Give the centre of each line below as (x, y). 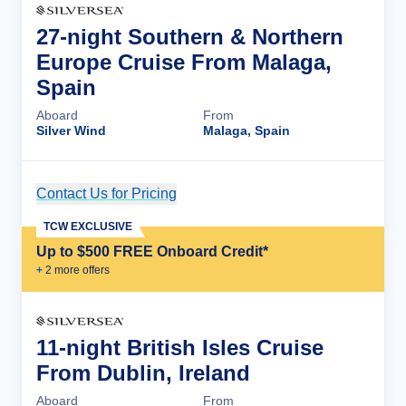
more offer (78, 270)
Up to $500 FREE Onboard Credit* (152, 251)
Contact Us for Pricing (106, 193)
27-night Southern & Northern (190, 37)
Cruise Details (304, 193)
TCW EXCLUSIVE (88, 227)
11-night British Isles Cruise (180, 348)
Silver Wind (71, 130)
